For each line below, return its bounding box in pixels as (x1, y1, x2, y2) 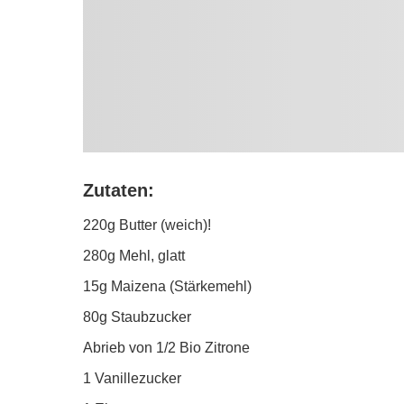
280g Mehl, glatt (83, 248, 185, 264)
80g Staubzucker (83, 309, 191, 326)
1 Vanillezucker (83, 371, 181, 387)
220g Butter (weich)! (83, 217, 211, 234)
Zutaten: (83, 180, 154, 201)
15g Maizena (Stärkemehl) (83, 279, 252, 295)
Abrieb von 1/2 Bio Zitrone (83, 340, 250, 356)
